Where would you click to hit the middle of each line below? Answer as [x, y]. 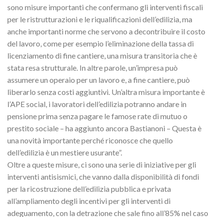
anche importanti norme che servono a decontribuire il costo [106, 31]
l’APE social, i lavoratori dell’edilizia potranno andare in [97, 104]
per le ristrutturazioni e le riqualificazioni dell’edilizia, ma [100, 19]
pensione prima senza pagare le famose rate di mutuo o [97, 116]
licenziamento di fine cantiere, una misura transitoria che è [102, 55]
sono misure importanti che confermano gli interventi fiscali [105, 7]
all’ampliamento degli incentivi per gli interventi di [89, 201]
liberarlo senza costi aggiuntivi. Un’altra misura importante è [106, 92]
